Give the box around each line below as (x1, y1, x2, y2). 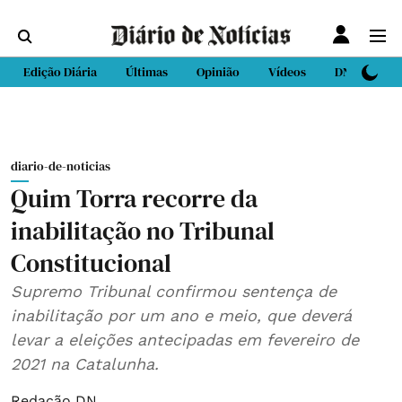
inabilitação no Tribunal (11, 214, 275, 248)
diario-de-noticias (11, 157, 110, 175)
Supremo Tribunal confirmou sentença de (11, 282, 336, 301)
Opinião (197, 63, 240, 81)
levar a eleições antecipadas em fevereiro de (11, 330, 359, 349)
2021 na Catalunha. (11, 354, 159, 373)
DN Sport (335, 63, 384, 81)
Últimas (126, 63, 168, 81)
